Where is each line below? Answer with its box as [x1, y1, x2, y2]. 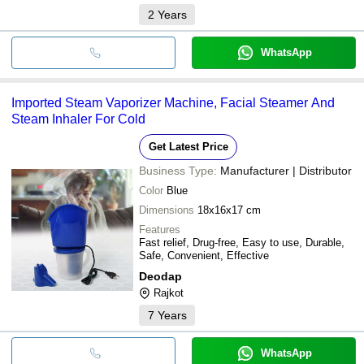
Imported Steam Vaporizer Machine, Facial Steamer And [11, 95, 335, 110]
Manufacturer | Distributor [220, 163, 352, 177]
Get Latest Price [148, 140, 228, 153]
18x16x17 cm [197, 203, 261, 216]
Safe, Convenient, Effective [139, 249, 269, 262]
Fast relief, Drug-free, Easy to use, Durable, [139, 236, 344, 249]
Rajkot [154, 286, 184, 299]
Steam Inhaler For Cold [11, 111, 145, 126]
